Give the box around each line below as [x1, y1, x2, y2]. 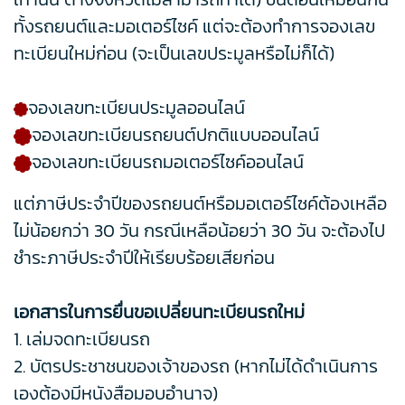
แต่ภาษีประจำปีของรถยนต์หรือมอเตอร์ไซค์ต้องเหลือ [14, 190, 387, 218]
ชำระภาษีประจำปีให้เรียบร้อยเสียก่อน [14, 244, 275, 272]
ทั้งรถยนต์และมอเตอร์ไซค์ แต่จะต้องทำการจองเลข [14, 13, 375, 41]
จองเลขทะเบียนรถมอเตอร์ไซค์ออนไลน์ [32, 148, 304, 176]
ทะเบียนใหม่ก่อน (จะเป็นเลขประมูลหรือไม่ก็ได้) [14, 40, 334, 68]
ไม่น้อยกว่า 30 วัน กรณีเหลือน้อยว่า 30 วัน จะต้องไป [14, 217, 385, 245]
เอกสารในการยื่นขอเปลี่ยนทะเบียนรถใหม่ [14, 298, 305, 326]
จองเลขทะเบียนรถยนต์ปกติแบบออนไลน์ [32, 121, 319, 149]
